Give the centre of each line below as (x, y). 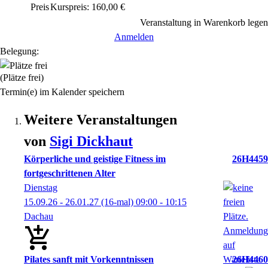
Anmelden (134, 37)
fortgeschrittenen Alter (70, 173)
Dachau (39, 216)
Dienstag (41, 188)
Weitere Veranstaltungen (100, 120)
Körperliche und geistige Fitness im (95, 159)
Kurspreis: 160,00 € (88, 7)
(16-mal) (117, 202)
